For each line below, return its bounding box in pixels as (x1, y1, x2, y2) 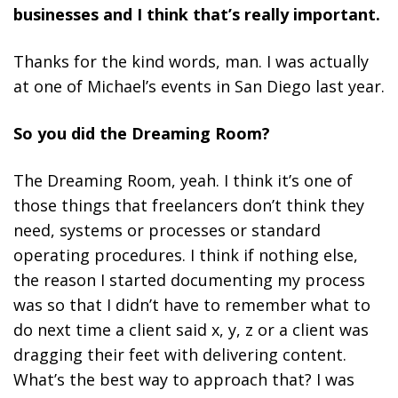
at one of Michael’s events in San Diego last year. (13, 75, 385, 97)
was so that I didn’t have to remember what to (13, 293, 370, 315)
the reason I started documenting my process (13, 268, 365, 291)
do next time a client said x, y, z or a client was (13, 318, 369, 340)
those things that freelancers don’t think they (13, 194, 364, 216)
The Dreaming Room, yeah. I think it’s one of (13, 169, 353, 191)
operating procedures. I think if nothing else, (13, 243, 358, 266)
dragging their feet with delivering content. (13, 343, 346, 365)
